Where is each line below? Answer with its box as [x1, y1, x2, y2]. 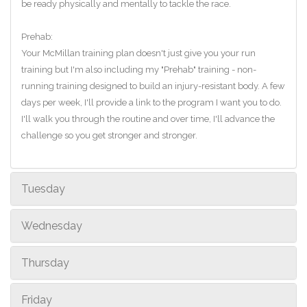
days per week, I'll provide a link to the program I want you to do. [21, 97, 282, 108]
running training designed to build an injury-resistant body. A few [21, 80, 285, 91]
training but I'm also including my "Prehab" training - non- [21, 64, 256, 75]
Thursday [21, 256, 69, 269]
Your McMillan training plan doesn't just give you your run [21, 47, 256, 58]
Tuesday [21, 182, 65, 195]
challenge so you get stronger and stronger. [21, 130, 197, 140]
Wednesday [21, 219, 82, 232]
